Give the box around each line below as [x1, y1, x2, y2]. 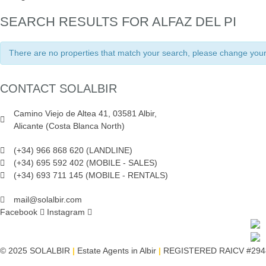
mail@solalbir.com [13, 195, 82, 205]
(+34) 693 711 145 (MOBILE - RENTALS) [13, 170, 168, 180]
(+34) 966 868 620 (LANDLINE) [13, 145, 132, 156]
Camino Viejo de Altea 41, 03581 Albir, [13, 109, 157, 119]
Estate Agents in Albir [77, 245, 159, 255]
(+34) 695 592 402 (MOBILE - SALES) [13, 158, 157, 168]
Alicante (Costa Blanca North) [13, 121, 125, 131]
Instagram [47, 207, 85, 217]
